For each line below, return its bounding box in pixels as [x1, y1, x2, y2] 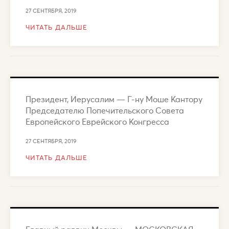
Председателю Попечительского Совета [26, 104, 184, 116]
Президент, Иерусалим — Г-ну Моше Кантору [26, 93, 202, 104]
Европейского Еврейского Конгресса [26, 116, 169, 127]
